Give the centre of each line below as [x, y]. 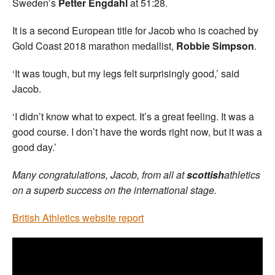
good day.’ [34, 147]
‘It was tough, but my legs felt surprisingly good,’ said [126, 73]
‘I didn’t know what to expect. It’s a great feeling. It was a [133, 116]
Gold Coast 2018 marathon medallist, [94, 45]
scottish [205, 174]
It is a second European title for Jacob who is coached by [135, 30]
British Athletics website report [78, 217]
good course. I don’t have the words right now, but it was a [137, 131]
